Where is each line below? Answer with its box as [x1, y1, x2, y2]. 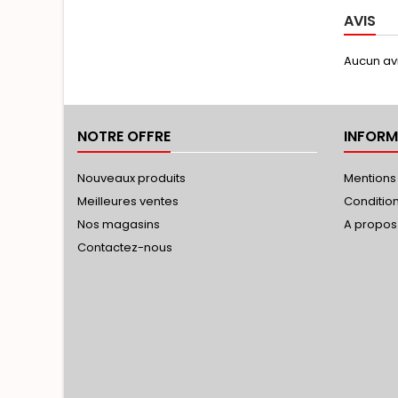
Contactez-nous [77, 239, 172, 256]
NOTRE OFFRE [77, 126, 171, 147]
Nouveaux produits [77, 170, 186, 187]
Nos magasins [77, 216, 160, 233]
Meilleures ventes [77, 193, 179, 210]
